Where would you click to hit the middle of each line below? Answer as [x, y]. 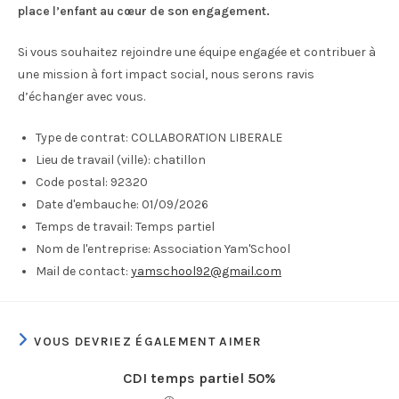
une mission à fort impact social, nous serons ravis [166, 74]
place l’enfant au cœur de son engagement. [144, 11]
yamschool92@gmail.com [206, 271]
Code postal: [72, 182]
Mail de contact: [82, 271]
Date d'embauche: [87, 204]
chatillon [178, 160]
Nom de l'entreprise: [93, 249]
